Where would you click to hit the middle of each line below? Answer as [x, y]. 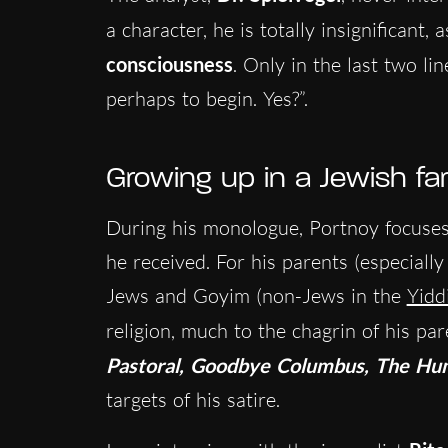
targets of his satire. [192, 399]
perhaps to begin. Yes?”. [206, 98]
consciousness [169, 63]
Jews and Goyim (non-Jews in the [256, 295]
